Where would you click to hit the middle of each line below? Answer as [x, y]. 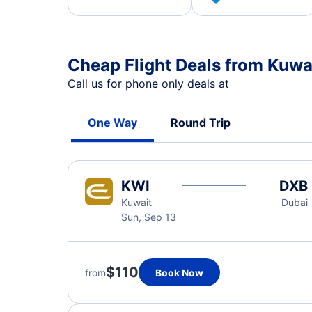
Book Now [179, 272]
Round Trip [201, 123]
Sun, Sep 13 [149, 217]
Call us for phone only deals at [150, 84]
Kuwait [136, 202]
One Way [112, 123]
